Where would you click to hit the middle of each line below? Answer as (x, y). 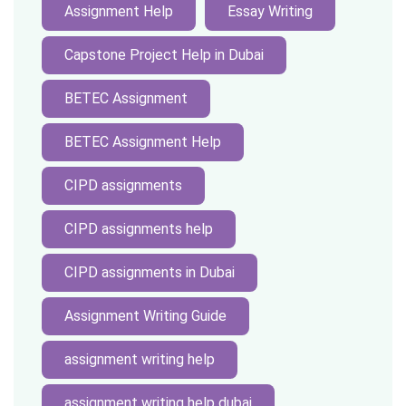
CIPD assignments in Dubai (150, 272)
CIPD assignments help (139, 229)
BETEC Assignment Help (143, 142)
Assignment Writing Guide (145, 316)
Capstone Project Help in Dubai (164, 55)
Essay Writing (270, 11)
